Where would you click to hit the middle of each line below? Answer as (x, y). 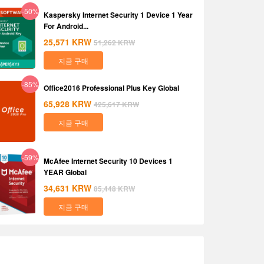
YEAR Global (65, 172)
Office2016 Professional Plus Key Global (111, 88)
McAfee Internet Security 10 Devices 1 (108, 161)
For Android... (66, 26)
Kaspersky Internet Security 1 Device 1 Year (118, 15)
